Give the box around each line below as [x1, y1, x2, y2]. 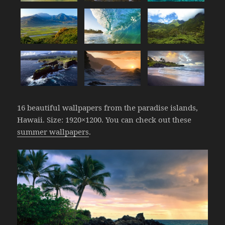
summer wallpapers [17, 127, 89, 137]
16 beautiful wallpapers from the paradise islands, [17, 102, 198, 113]
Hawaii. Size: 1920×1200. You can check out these [17, 115, 192, 125]
